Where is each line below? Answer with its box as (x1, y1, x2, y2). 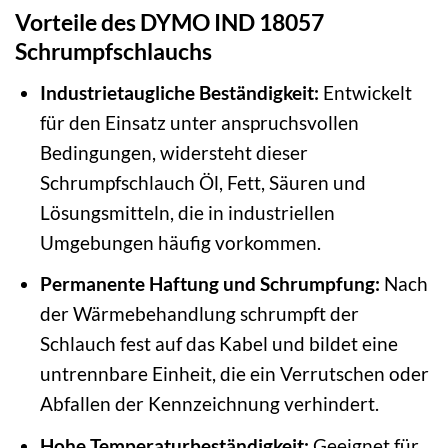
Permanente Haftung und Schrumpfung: (39, 272, 380, 296)
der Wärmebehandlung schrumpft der (39, 302, 359, 326)
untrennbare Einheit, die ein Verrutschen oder (39, 362, 429, 386)
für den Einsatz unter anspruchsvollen (39, 110, 359, 134)
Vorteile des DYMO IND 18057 (15, 8, 324, 37)
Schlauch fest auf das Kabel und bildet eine (39, 332, 398, 356)
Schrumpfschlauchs (15, 37, 212, 66)
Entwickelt (318, 80, 412, 104)
